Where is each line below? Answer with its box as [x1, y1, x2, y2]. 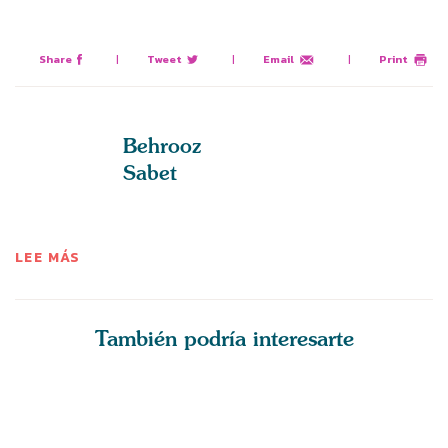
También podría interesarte [94, 326, 354, 352]
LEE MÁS [15, 247, 81, 269]
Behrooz [123, 134, 201, 158]
